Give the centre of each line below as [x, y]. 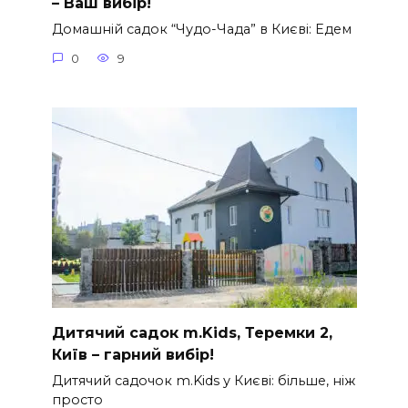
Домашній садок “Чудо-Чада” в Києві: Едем [201, 30]
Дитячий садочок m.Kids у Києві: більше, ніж [203, 381]
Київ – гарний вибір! [133, 354]
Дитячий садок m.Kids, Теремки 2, [192, 332]
